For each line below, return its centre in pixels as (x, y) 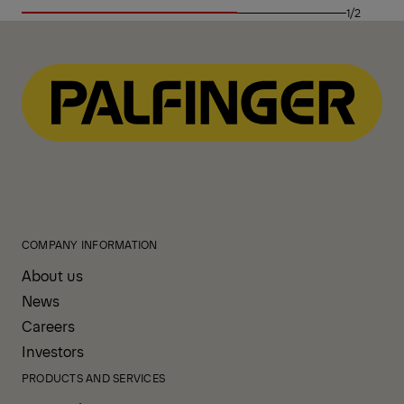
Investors (53, 350)
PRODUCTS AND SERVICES (94, 377)
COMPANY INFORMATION (90, 244)
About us (52, 275)
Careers (48, 325)
